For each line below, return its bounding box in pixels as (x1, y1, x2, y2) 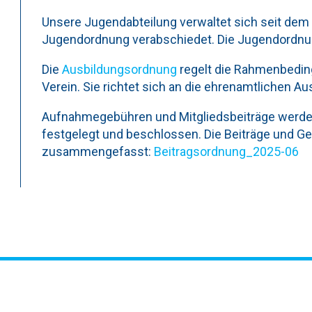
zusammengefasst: (42, 144, 154, 159)
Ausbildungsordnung (62, 62, 177, 77)
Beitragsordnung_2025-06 (154, 144, 299, 159)
